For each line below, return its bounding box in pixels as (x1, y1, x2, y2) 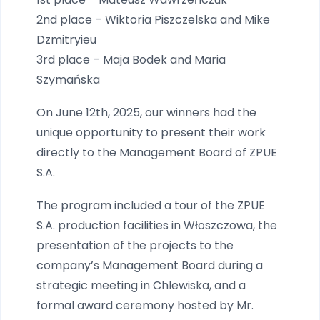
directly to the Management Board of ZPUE (36, 144, 277, 161)
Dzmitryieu (36, 31, 96, 48)
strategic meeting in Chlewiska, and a (36, 276, 246, 294)
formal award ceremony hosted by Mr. (36, 296, 254, 314)
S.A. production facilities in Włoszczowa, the (36, 216, 277, 234)
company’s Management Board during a (36, 256, 263, 274)
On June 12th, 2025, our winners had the (36, 104, 256, 121)
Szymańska (36, 71, 100, 88)
